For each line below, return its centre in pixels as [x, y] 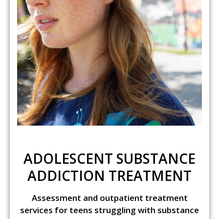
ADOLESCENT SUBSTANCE [109, 159]
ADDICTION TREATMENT [109, 176]
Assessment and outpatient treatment [109, 198]
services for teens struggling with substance [109, 210]
